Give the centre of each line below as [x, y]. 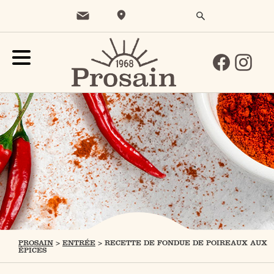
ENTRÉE [79, 243]
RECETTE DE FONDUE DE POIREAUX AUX [186, 243]
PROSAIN [36, 243]
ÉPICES [32, 250]
